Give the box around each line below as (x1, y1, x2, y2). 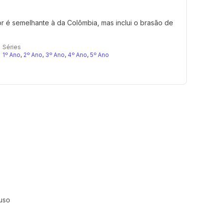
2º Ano (23, 51, 42, 58)
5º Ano (90, 51, 109, 58)
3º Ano (45, 51, 65, 58)
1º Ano (2, 51, 20, 58)
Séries (2, 43, 21, 51)
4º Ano (67, 51, 87, 58)
